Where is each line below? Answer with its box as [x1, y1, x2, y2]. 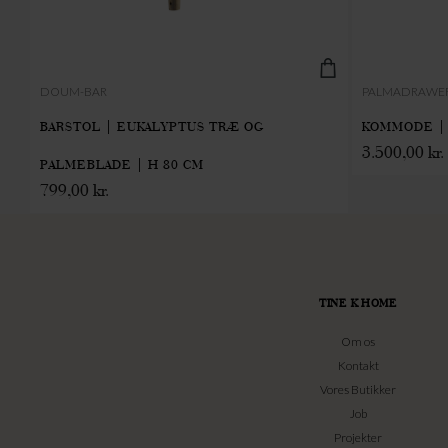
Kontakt [337, 357, 379, 373]
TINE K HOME [319, 295, 398, 310]
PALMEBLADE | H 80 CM [40, 155, 204, 173]
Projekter [334, 429, 383, 445]
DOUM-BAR [40, 83, 107, 99]
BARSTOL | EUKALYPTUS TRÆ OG [40, 117, 264, 135]
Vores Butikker [320, 381, 397, 397]
